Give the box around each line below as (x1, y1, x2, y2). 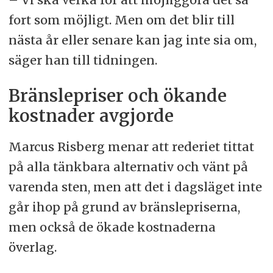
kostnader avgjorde (8, 105, 174, 127)
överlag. (8, 239, 57, 255)
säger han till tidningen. (8, 52, 157, 68)
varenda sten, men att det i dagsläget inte (8, 179, 262, 194)
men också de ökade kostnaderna (8, 219, 216, 235)
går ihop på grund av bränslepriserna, (8, 199, 240, 214)
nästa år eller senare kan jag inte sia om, (8, 32, 257, 48)
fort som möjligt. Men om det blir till (8, 12, 235, 27)
